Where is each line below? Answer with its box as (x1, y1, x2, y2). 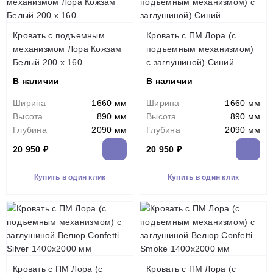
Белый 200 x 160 (13, 57, 82, 67)
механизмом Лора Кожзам (13, 44, 122, 54)
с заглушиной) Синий (146, 57, 234, 67)
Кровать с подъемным (13, 30, 105, 40)
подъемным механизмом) (146, 44, 254, 54)
